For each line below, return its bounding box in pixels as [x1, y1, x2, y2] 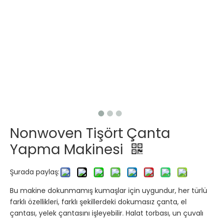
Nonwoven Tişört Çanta [10, 123, 170, 143]
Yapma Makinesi [10, 139, 127, 159]
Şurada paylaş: [10, 166, 59, 177]
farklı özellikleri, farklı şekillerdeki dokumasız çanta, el [10, 196, 187, 207]
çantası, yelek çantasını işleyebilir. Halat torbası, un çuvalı [10, 208, 203, 218]
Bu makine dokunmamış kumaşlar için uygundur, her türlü [10, 185, 207, 195]
